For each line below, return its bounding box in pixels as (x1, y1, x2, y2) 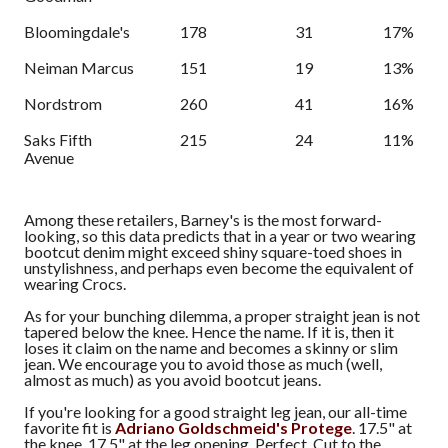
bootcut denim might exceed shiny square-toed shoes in (24, 242, 402, 262)
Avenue (24, 148, 74, 168)
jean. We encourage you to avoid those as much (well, (24, 354, 382, 374)
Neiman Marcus (24, 58, 134, 78)
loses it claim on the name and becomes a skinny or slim (24, 338, 398, 358)
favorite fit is (24, 418, 115, 438)
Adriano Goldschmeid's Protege (115, 418, 352, 438)
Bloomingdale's (24, 22, 130, 42)
